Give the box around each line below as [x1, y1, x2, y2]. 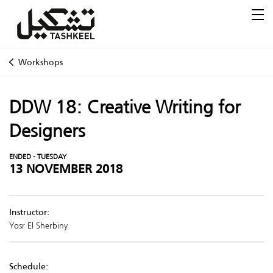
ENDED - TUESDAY [9, 151, 66, 162]
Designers [9, 117, 85, 144]
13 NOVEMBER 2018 [9, 159, 122, 179]
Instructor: [9, 205, 50, 219]
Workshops [18, 55, 63, 69]
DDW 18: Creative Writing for [9, 93, 241, 121]
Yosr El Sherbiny [9, 219, 68, 232]
